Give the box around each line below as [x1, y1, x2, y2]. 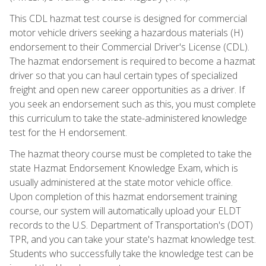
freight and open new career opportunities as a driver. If [9, 83, 245, 96]
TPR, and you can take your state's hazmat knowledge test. [9, 232, 256, 246]
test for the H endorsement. [9, 125, 127, 139]
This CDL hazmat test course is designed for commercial [9, 11, 247, 25]
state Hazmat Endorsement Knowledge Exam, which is [9, 161, 238, 175]
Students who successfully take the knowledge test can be [9, 246, 254, 260]
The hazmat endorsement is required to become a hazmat [9, 54, 255, 68]
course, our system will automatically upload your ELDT [9, 204, 241, 217]
